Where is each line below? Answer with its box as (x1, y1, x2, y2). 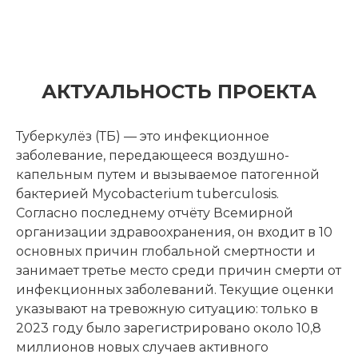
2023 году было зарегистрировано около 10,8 (16, 320, 321, 336)
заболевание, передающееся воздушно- (16, 148, 289, 163)
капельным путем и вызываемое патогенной (16, 167, 320, 182)
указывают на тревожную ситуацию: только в (16, 301, 318, 316)
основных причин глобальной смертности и (16, 244, 316, 259)
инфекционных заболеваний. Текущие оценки (16, 282, 334, 297)
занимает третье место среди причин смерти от (16, 263, 341, 278)
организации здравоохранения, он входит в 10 (16, 225, 332, 240)
